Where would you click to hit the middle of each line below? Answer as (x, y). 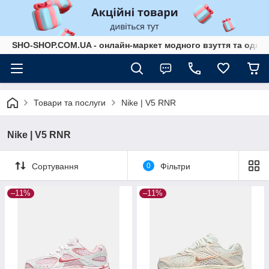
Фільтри (175, 166)
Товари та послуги (70, 103)
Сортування (55, 166)
